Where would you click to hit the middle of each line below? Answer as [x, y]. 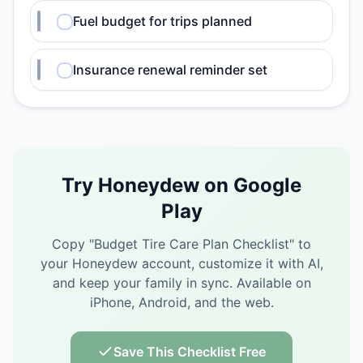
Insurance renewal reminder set [170, 70]
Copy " [73, 244]
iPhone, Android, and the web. [181, 302]
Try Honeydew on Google [181, 185]
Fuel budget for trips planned [162, 21]
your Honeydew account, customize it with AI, [181, 263]
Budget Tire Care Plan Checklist [192, 244]
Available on [273, 283]
